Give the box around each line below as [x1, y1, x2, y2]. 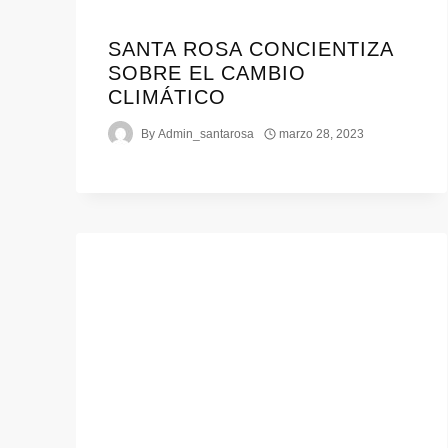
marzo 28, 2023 [279, 126, 365, 141]
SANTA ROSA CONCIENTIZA [108, 38, 393, 61]
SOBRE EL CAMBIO [108, 62, 306, 85]
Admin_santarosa [158, 126, 255, 141]
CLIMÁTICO [108, 86, 226, 109]
